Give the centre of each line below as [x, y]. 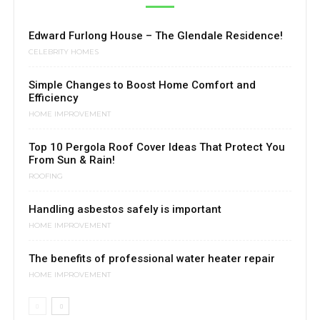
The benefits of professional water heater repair [152, 259]
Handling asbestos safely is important [125, 210]
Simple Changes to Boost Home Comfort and [142, 85]
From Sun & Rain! [72, 160]
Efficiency [53, 98]
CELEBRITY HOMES [64, 52]
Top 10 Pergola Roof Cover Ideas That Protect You [157, 147]
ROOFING [46, 176]
